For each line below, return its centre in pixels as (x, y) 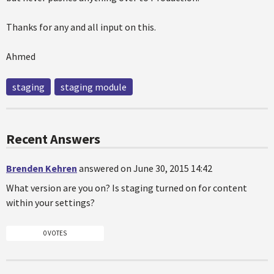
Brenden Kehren (42, 168)
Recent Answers (53, 139)
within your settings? (50, 202)
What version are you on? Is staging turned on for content (127, 188)
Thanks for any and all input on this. (81, 27)
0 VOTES (55, 233)
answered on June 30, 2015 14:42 (146, 168)
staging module (94, 87)
